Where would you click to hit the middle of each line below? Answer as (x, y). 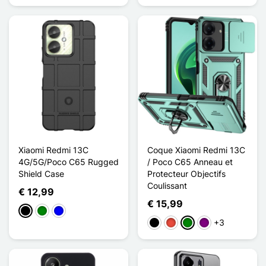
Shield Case (41, 173)
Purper (212, 223)
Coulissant (167, 185)
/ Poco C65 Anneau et (190, 161)
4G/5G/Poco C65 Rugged (69, 161)
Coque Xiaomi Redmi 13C (196, 150)
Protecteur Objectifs (186, 173)
